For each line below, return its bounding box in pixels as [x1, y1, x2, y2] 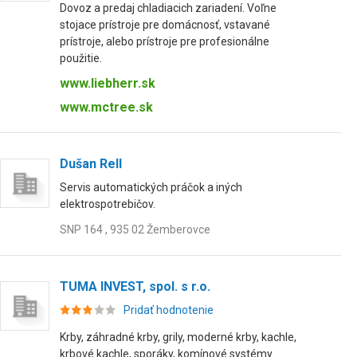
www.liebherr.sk [60, 76, 155, 91]
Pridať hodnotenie [124, 304, 214, 316]
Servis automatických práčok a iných [60, 181, 242, 194]
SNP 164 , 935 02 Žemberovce [60, 223, 210, 236]
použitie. [60, 52, 102, 65]
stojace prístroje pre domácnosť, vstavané [60, 18, 270, 31]
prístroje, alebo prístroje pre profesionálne [60, 35, 269, 48]
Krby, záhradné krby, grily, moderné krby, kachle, [60, 331, 296, 343]
